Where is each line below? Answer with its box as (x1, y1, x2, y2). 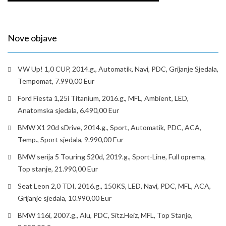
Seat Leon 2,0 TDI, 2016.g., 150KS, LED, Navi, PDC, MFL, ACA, (18, 182, 211, 190)
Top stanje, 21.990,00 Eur (18, 164, 98, 173)
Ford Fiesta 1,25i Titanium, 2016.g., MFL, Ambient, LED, (18, 94, 189, 102)
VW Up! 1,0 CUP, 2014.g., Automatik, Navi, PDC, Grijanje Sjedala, (18, 65, 218, 73)
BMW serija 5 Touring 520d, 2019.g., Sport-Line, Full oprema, (18, 152, 206, 161)
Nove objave (8, 32, 57, 43)
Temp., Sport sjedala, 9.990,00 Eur (18, 135, 124, 144)
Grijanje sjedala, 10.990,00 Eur (18, 194, 111, 202)
